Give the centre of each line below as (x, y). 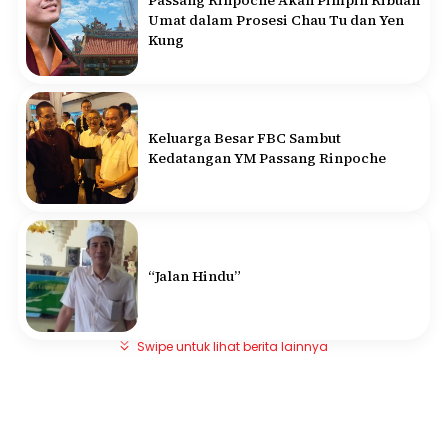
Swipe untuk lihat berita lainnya (232, 346)
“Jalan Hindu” (194, 275)
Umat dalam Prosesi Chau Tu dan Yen (276, 19)
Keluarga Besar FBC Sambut (244, 137)
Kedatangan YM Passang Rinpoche (267, 157)
